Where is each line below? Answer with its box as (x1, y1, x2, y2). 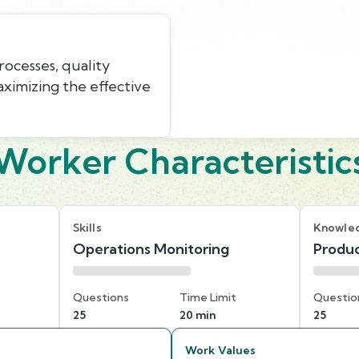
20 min (179, 307, 216, 322)
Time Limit (179, 289, 236, 305)
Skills (73, 220, 102, 235)
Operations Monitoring (73, 239, 229, 258)
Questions (73, 289, 129, 305)
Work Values (185, 342, 256, 357)
